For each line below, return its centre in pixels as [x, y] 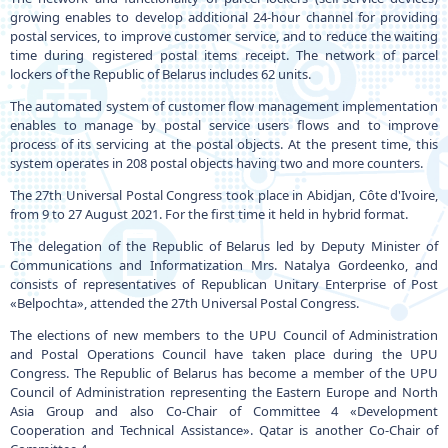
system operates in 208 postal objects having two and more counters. [216, 163]
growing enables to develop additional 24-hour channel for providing [224, 17]
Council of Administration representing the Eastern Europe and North [224, 392]
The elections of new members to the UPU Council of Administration [224, 335]
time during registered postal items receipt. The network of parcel [224, 55]
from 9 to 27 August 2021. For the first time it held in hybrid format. [208, 214]
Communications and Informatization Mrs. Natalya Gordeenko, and [224, 265]
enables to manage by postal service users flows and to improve [224, 125]
